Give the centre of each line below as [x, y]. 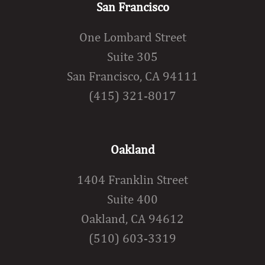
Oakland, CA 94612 [132, 219]
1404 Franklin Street [132, 180]
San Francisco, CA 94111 [132, 76]
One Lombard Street [132, 37]
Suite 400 [132, 199]
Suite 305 [132, 57]
